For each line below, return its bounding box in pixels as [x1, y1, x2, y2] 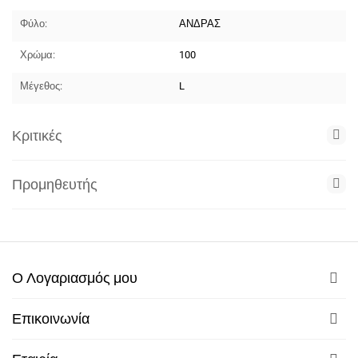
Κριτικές [12, 127, 62, 144]
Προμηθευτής [12, 176, 97, 193]
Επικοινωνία [12, 310, 89, 327]
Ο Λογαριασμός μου [12, 269, 137, 286]
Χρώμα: [20, 49, 56, 61]
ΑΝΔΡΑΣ [179, 18, 221, 30]
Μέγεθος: [20, 80, 63, 92]
